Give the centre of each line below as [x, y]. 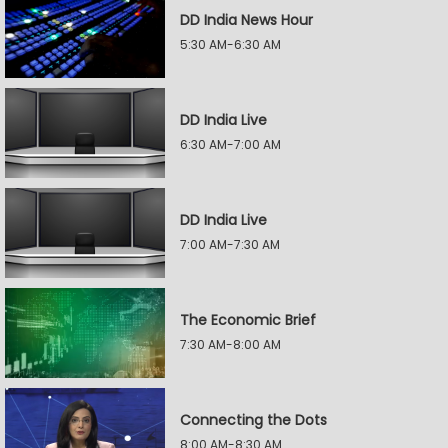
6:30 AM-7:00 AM [230, 144]
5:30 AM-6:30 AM [230, 44]
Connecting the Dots [253, 420]
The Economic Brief [248, 320]
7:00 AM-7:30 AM [230, 244]
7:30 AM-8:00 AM [230, 344]
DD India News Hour [246, 20]
